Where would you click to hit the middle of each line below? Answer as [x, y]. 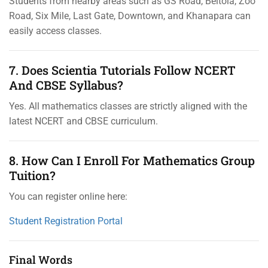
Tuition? [32, 175]
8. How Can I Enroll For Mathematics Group [132, 160]
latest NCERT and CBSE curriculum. [83, 121]
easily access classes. [55, 31]
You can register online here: [68, 196]
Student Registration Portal [66, 221]
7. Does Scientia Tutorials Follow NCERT [122, 70]
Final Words [41, 259]
